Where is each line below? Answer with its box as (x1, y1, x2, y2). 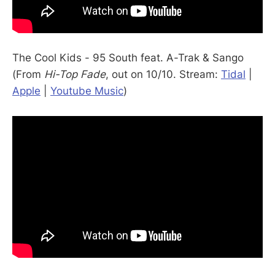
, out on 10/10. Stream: (106, 68, 221, 81)
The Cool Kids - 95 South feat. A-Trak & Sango (12, 52, 244, 64)
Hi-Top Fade (44, 68, 106, 81)
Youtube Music (50, 85, 123, 98)
